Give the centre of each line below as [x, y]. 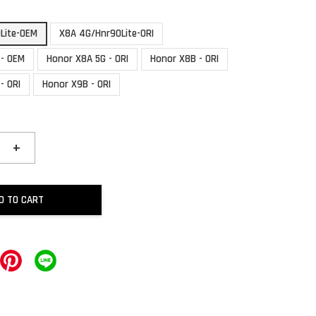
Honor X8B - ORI [185, 59]
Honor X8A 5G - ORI [88, 59]
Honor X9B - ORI [77, 84]
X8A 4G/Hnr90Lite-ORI [107, 34]
